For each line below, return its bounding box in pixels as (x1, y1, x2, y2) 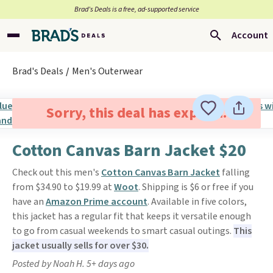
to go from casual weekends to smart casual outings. (12, 224, 233, 238)
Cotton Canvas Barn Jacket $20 (12, 138, 246, 163)
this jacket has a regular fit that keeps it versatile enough (12, 210, 251, 223)
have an (12, 195, 46, 208)
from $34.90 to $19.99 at (12, 180, 114, 194)
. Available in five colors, (147, 195, 247, 208)
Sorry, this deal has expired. (46, 102, 227, 124)
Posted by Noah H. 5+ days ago (12, 257, 135, 271)
